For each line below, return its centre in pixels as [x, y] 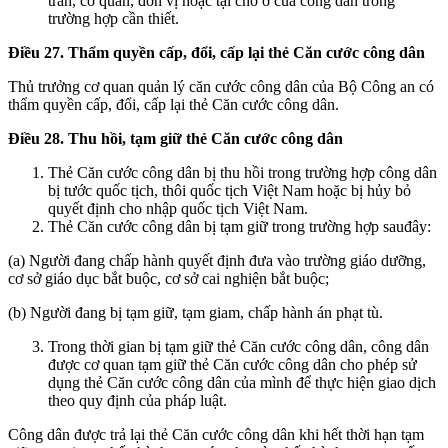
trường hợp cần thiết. [113, 18]
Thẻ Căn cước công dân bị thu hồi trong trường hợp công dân [242, 172]
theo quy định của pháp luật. [137, 400]
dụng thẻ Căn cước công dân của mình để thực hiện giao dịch [242, 382]
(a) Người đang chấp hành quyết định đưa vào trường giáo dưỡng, [217, 260]
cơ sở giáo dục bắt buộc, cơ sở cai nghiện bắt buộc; [168, 278]
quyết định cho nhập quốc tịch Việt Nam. [178, 208]
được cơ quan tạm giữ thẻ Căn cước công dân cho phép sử [232, 364]
